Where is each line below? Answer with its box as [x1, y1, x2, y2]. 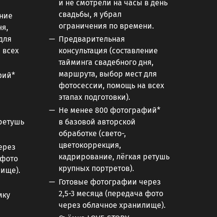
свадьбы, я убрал [59, 9, 122, 19]
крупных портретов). [59, 164, 134, 173]
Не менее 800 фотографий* [59, 106, 160, 115]
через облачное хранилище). [59, 200, 168, 210]
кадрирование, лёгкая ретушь [59, 152, 170, 162]
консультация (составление [59, 46, 158, 56]
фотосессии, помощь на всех [59, 81, 164, 91]
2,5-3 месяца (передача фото [59, 188, 163, 198]
